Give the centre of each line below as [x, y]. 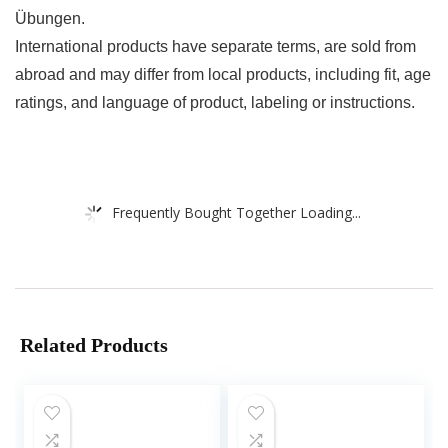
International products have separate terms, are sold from [215, 47]
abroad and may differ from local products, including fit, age [223, 75]
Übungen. [50, 19]
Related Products [94, 345]
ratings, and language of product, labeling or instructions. [215, 103]
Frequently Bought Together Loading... [236, 212]
